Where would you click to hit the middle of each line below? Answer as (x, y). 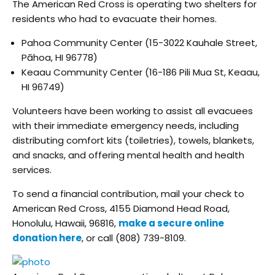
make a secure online (171, 223)
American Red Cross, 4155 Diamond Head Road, (121, 209)
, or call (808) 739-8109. (134, 238)
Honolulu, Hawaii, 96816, (65, 223)
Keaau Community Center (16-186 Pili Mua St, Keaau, (141, 72)
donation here (47, 238)
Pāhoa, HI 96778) (60, 58)
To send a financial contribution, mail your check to (128, 194)
